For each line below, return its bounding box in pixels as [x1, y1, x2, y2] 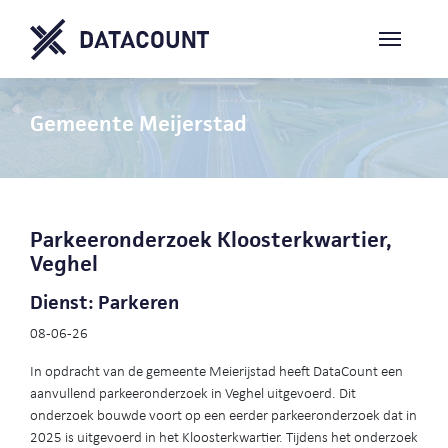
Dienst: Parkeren [30, 290, 179, 315]
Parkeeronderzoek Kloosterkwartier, [30, 226, 392, 253]
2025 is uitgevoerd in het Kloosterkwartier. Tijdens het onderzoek [30, 426, 418, 446]
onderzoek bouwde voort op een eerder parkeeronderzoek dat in [30, 404, 417, 424]
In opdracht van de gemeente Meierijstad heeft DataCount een [30, 360, 403, 380]
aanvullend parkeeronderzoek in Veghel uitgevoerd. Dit [30, 382, 356, 402]
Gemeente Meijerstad [30, 110, 247, 137]
